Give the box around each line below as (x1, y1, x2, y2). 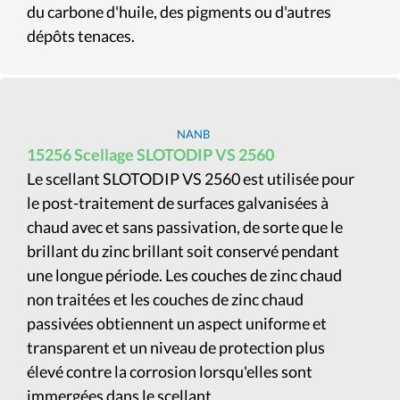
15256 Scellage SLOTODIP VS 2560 (27, 145, 274, 164)
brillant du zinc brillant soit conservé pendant (27, 241, 339, 261)
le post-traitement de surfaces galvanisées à (27, 193, 329, 212)
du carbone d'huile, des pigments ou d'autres (27, 2, 331, 21)
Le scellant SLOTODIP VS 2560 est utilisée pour (27, 169, 354, 188)
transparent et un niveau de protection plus (27, 337, 325, 357)
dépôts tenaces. (27, 26, 135, 46)
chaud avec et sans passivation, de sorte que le (27, 217, 343, 237)
